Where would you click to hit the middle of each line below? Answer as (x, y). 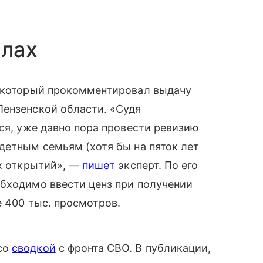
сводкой (34, 248)
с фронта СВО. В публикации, (133, 248)
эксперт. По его (157, 165)
